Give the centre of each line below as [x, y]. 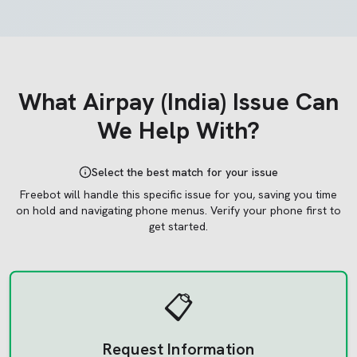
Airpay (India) [155, 102]
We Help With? [178, 130]
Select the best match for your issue [185, 172]
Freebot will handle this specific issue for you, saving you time [178, 194]
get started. [178, 226]
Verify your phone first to [274, 210]
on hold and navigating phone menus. [112, 210]
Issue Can [282, 102]
